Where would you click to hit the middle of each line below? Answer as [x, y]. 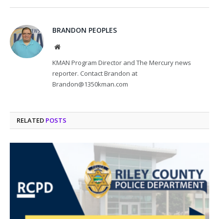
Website [71, 46]
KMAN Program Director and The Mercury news [122, 62]
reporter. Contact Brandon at [95, 73]
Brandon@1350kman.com [90, 84]
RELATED [31, 120]
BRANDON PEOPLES [85, 30]
